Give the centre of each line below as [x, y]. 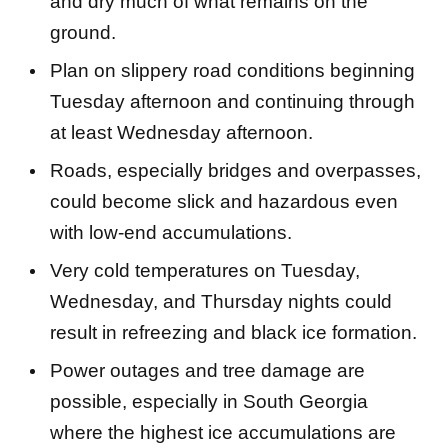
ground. [83, 33]
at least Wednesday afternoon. [181, 133]
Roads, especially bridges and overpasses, [235, 171]
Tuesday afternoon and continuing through [232, 102]
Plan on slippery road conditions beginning [232, 71]
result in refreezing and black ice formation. [233, 333]
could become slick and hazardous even [224, 202]
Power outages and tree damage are [207, 371]
